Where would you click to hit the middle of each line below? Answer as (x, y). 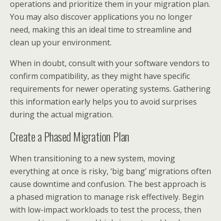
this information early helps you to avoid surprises (103, 102)
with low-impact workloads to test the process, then (106, 210)
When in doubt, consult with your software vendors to (110, 63)
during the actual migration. (61, 114)
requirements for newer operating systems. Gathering (110, 89)
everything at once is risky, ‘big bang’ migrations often (110, 171)
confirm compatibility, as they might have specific (100, 76)
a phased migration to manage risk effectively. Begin (107, 197)
